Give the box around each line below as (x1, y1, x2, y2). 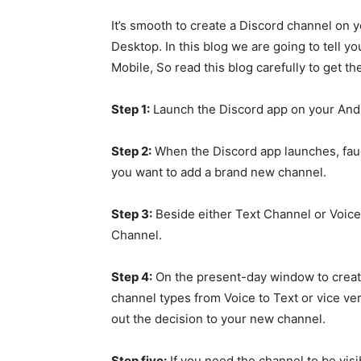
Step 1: (111, 102, 150, 118)
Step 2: (111, 143, 151, 160)
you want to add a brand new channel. (111, 164, 326, 180)
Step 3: (111, 206, 152, 222)
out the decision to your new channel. (111, 311, 326, 327)
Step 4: (111, 269, 152, 285)
